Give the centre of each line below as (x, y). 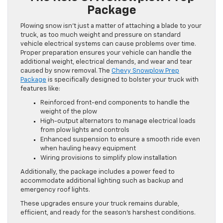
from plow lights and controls (85, 130)
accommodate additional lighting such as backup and (102, 181)
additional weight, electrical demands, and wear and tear (106, 62)
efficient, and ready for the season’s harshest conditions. (108, 213)
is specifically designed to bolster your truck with (122, 80)
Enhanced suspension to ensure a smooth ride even (120, 139)
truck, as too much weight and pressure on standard (101, 35)
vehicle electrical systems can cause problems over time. (108, 44)
